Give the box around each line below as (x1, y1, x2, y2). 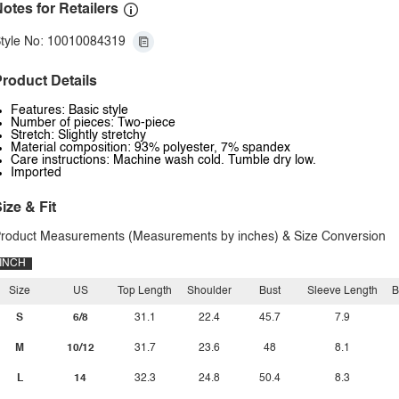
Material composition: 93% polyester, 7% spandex (11, 142, 290, 154)
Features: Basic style (11, 104, 128, 117)
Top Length (118, 286, 172, 297)
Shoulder (187, 286, 232, 297)
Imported (11, 167, 61, 179)
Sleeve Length (307, 286, 378, 297)
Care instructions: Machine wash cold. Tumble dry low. (11, 154, 316, 167)
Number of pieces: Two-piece (11, 117, 175, 129)
